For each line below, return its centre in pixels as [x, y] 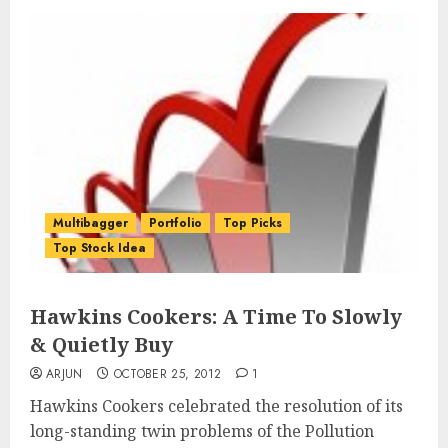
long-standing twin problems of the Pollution [202, 431]
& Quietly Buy [101, 344]
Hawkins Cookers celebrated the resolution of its [216, 406]
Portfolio [175, 223]
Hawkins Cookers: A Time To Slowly [216, 316]
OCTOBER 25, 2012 [167, 374]
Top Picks [252, 223]
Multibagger [90, 223]
